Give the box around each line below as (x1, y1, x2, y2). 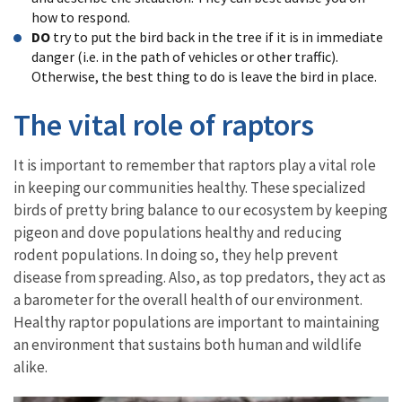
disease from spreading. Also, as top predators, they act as (13, 267, 386, 287)
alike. (13, 356, 48, 377)
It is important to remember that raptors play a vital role (13, 154, 376, 175)
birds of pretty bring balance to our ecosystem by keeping (13, 199, 388, 220)
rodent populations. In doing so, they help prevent (13, 244, 338, 265)
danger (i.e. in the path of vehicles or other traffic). (31, 47, 338, 66)
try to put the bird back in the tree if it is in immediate (50, 27, 383, 46)
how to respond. (31, 7, 130, 26)
